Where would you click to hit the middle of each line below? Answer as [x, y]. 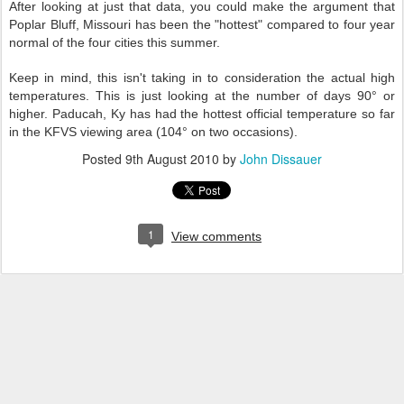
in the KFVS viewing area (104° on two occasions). [153, 132]
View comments [216, 236]
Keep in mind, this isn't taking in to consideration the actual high [202, 78]
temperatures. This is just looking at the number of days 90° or [202, 96]
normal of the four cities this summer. [115, 42]
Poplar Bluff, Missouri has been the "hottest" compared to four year [202, 24]
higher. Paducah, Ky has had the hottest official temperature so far [202, 114]
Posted [104, 159]
